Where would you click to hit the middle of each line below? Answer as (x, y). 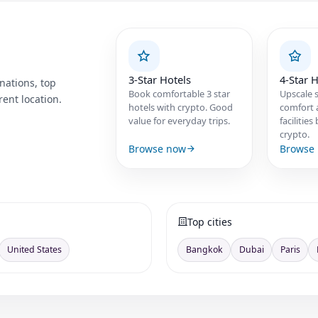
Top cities (210, 221)
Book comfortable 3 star (179, 93)
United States (34, 249)
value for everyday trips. (179, 120)
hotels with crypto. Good (180, 107)
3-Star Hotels (159, 79)
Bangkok (204, 249)
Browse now (157, 148)
